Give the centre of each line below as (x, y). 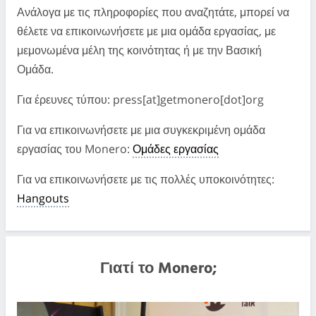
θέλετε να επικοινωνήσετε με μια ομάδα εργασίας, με (146, 31)
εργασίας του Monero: (75, 148)
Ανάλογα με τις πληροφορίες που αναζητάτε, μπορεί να (153, 12)
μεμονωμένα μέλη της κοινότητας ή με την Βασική (139, 50)
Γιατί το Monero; (158, 268)
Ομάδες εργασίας (176, 148)
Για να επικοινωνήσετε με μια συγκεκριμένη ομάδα (141, 129)
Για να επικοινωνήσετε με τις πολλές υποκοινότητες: (146, 179)
